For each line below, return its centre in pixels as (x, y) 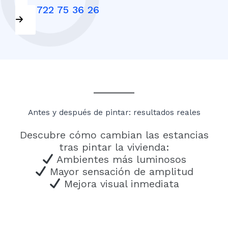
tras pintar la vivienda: (114, 147)
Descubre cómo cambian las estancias (114, 135)
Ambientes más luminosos (120, 160)
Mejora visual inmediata (120, 184)
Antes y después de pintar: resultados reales (114, 113)
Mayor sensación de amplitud (120, 172)
